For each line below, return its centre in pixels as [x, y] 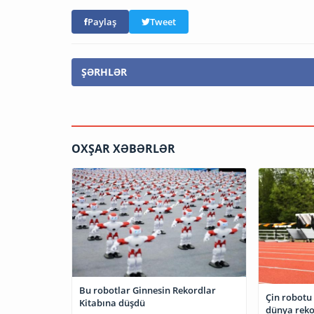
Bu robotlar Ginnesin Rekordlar [148, 291]
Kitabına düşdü [112, 303]
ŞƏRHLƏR [104, 72]
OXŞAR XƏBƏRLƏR [123, 149]
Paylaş [102, 22]
